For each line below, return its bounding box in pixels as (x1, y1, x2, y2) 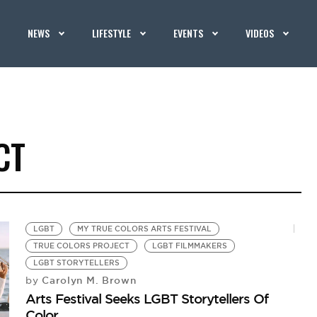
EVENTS (173, 25, 204, 40)
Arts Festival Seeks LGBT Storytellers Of (25, 290, 269, 307)
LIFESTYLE (92, 25, 132, 40)
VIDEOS (246, 25, 275, 40)
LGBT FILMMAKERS (152, 241, 228, 250)
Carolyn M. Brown (38, 274, 137, 287)
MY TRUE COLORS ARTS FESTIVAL (77, 224, 212, 234)
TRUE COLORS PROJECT (33, 241, 130, 250)
